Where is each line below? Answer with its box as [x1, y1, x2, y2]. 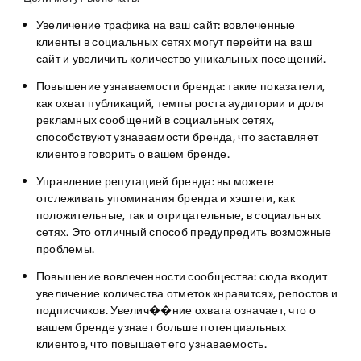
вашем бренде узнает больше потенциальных [35, 321, 286, 334]
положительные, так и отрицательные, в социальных [35, 209, 322, 222]
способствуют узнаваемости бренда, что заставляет [35, 131, 319, 143]
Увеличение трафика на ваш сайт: [35, 19, 223, 31]
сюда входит [259, 270, 327, 283]
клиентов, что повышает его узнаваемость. [35, 338, 272, 351]
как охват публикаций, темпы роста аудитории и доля [35, 97, 325, 110]
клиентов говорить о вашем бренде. [35, 147, 233, 160]
